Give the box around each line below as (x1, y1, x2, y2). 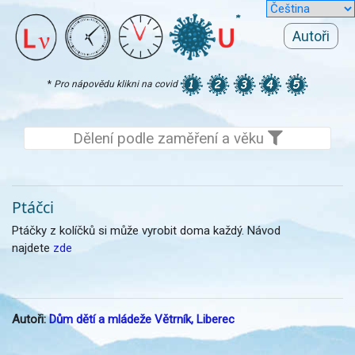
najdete (12, 241, 53, 256)
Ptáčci (12, 196, 54, 218)
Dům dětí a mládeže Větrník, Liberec (49, 312, 235, 327)
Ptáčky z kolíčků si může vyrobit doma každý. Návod (12, 223, 281, 239)
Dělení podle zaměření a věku (72, 129, 268, 147)
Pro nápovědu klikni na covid (53, 78, 177, 90)
